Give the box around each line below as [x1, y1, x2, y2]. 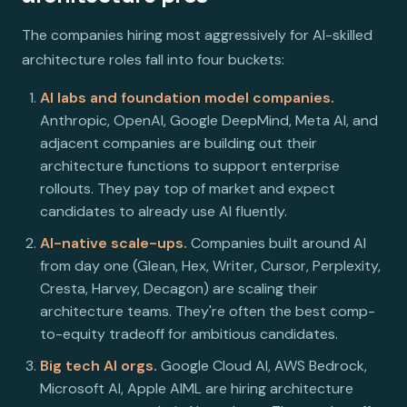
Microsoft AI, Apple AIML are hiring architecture [40, 378, 353, 398]
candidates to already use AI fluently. [40, 201, 287, 221]
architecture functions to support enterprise [40, 155, 340, 175]
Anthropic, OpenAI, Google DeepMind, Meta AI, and [40, 110, 378, 130]
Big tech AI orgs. [40, 355, 157, 375]
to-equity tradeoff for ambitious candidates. [40, 323, 338, 343]
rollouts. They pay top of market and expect [40, 178, 335, 198]
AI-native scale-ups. [40, 233, 187, 253]
